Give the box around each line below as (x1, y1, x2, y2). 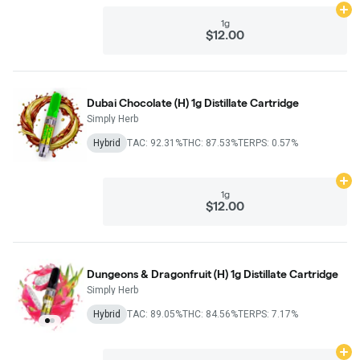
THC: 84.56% (182, 308, 238, 320)
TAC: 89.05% (127, 308, 182, 320)
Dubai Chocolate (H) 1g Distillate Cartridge (87, 96, 299, 109)
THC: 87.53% (182, 137, 238, 149)
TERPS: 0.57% (238, 137, 298, 149)
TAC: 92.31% (127, 137, 182, 149)
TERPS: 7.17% (238, 308, 298, 320)
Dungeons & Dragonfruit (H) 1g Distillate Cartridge (87, 267, 338, 280)
